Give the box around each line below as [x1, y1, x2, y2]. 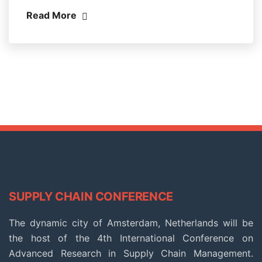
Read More [26, 9, 79, 21]
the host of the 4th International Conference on [9, 232, 253, 244]
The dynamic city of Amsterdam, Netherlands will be [9, 216, 253, 229]
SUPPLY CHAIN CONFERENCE [9, 189, 173, 204]
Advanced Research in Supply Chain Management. [9, 247, 253, 259]
